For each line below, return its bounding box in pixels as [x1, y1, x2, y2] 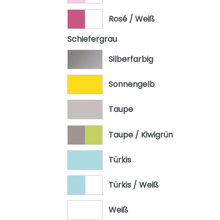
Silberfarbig [108, 54, 153, 65]
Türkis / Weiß [108, 179, 159, 191]
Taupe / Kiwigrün [108, 129, 173, 140]
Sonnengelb [108, 79, 155, 90]
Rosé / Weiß [108, 13, 155, 25]
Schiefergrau [67, 33, 117, 45]
